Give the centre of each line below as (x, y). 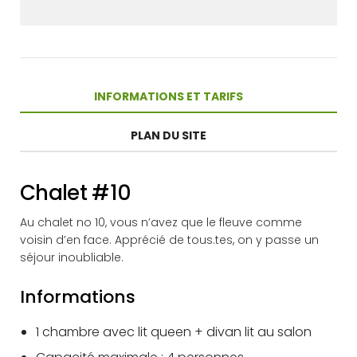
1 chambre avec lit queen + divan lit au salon (174, 332)
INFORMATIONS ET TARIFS (169, 96)
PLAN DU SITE (169, 135)
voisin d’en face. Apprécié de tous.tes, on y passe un (169, 240)
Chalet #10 (76, 193)
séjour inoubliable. (72, 257)
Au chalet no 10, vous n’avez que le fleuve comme (161, 222)
